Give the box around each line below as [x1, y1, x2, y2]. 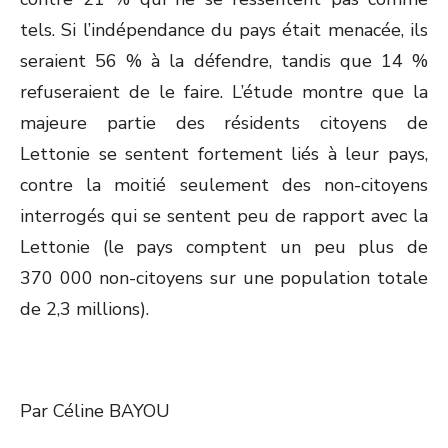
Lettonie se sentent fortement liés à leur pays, [20, 142, 428, 166]
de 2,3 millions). [20, 297, 149, 321]
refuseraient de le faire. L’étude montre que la [20, 80, 428, 104]
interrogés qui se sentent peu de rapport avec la [20, 204, 428, 228]
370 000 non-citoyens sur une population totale [20, 266, 428, 290]
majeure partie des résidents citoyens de [20, 111, 428, 135]
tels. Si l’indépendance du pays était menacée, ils [20, 18, 428, 42]
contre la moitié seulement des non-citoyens [20, 173, 428, 197]
